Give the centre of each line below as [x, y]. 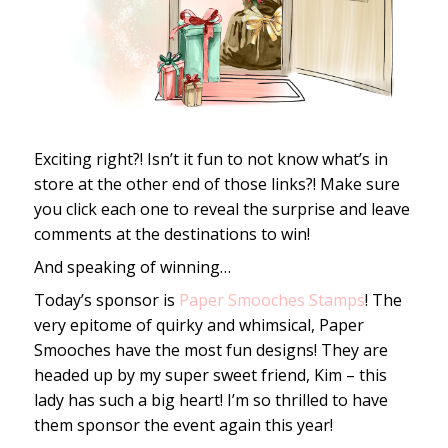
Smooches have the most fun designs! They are [210, 350]
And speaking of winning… [132, 267]
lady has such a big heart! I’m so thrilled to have [210, 400]
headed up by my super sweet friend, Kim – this [210, 375]
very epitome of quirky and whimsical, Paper [198, 325]
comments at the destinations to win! [171, 234]
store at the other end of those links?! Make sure [216, 184]
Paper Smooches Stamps [271, 300]
